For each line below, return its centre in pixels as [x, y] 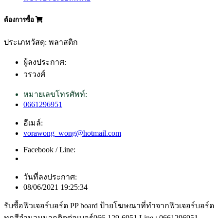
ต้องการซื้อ [20, 20]
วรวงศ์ [34, 74]
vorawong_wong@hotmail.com [72, 133]
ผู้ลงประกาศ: [45, 62]
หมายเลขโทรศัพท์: [55, 94]
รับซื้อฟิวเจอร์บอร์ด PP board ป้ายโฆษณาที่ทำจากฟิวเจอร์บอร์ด [109, 205]
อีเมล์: [33, 123]
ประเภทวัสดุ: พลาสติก [41, 42]
